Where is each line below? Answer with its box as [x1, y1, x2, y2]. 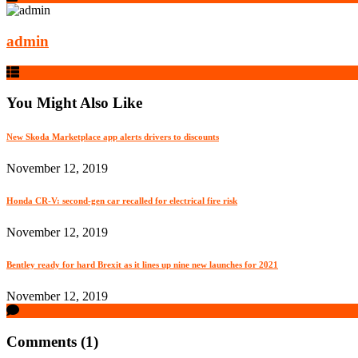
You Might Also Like [6, 94, 142, 112]
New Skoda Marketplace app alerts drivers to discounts [6, 132, 219, 142]
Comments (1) [6, 333, 98, 350]
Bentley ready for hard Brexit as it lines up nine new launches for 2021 [6, 260, 278, 270]
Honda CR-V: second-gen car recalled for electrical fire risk [6, 196, 237, 206]
